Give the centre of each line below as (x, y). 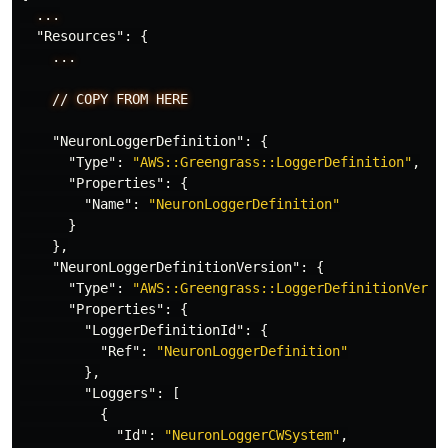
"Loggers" (120, 393)
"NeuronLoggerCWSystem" (252, 435)
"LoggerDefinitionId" (164, 330)
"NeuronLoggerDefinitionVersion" (176, 267)
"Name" (108, 204)
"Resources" (80, 36)
